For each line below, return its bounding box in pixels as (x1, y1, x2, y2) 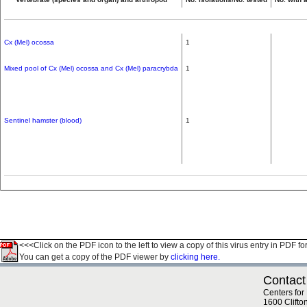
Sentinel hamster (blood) (4, 116, 82, 124)
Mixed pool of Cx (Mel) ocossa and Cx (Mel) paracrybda (4, 64, 178, 72)
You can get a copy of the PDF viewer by (19, 252, 171, 262)
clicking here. (171, 252, 220, 262)
